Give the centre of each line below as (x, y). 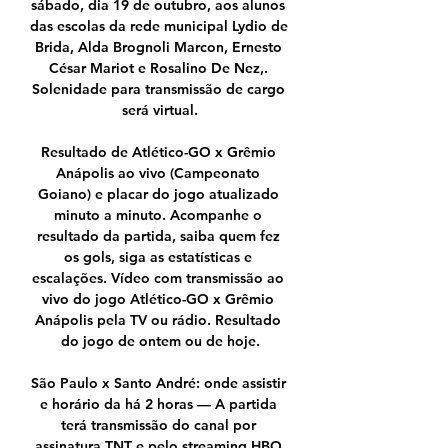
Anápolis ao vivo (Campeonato (158, 173)
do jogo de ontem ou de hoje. (160, 341)
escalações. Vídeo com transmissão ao (158, 278)
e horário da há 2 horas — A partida (158, 404)
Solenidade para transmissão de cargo (158, 89)
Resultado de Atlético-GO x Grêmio (158, 152)
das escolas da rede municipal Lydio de (159, 26)
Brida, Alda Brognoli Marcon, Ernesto (158, 47)
